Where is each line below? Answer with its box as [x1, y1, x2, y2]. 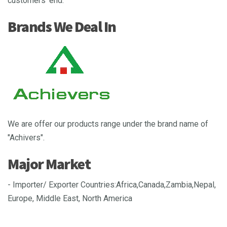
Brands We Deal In [8, 17, 116, 36]
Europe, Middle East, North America [8, 194, 132, 204]
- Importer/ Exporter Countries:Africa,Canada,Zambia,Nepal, [8, 180, 216, 190]
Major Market [8, 154, 90, 174]
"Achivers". [8, 133, 45, 143]
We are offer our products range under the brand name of [8, 119, 208, 129]
